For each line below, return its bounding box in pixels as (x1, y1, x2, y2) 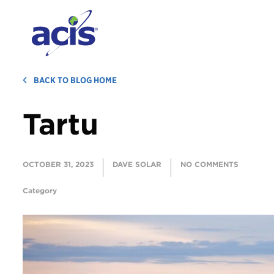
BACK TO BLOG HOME (34, 75, 117, 86)
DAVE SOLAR (112, 160, 161, 169)
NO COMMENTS (180, 160, 239, 169)
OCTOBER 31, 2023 (22, 160, 94, 169)
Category (22, 186, 57, 196)
